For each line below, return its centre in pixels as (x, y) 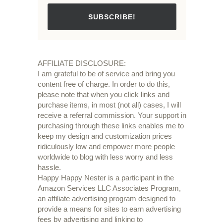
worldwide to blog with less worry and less (105, 157)
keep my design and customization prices (105, 136)
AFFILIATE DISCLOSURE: (82, 63)
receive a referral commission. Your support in (112, 115)
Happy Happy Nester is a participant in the (106, 178)
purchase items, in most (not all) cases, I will (109, 105)
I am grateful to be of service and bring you (106, 74)
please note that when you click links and (104, 95)
